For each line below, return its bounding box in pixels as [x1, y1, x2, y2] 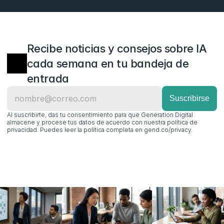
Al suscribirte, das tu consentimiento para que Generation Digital [6, 110, 193, 118]
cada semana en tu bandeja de [26, 56, 189, 70]
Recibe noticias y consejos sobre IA [26, 41, 207, 55]
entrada [26, 71, 69, 85]
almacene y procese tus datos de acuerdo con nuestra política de [6, 118, 197, 126]
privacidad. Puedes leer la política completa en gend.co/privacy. [6, 125, 192, 133]
